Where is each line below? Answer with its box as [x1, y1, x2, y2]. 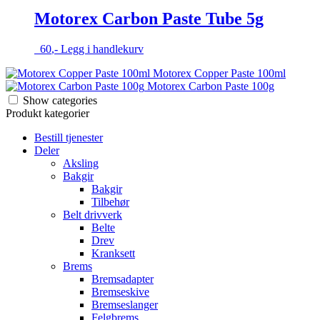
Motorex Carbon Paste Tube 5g [34, 9, 264, 29]
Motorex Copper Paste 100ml [153, 67, 286, 80]
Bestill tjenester [34, 131, 103, 144]
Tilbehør [91, 196, 129, 209]
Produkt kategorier [6, 107, 89, 120]
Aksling [63, 157, 99, 170]
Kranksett [91, 247, 135, 260]
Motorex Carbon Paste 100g [147, 80, 274, 93]
